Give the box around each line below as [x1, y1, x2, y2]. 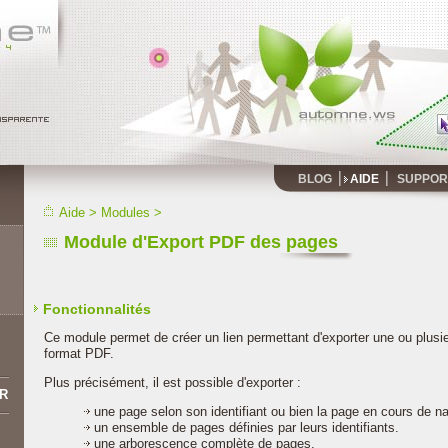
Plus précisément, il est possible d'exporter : [44, 375, 301, 390]
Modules [101, 205, 150, 220]
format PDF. [44, 346, 114, 361]
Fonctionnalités [43, 301, 151, 317]
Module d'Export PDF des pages [64, 232, 338, 252]
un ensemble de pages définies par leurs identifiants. [94, 420, 399, 435]
